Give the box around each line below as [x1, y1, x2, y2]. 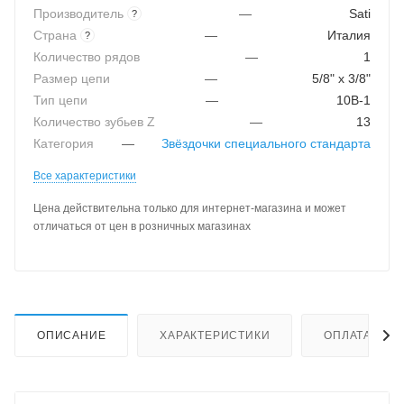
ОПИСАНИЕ [37, 328, 106, 342]
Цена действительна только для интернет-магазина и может [33, 201, 346, 215]
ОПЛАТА [324, 328, 372, 342]
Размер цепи [33, 71, 110, 86]
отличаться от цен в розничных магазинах [33, 219, 251, 233]
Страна [33, 28, 80, 42]
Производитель [33, 6, 127, 21]
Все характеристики [33, 169, 136, 182]
